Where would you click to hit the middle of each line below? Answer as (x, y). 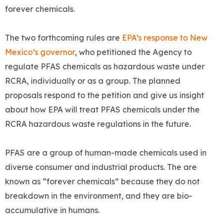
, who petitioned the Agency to (133, 52)
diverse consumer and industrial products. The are (101, 167)
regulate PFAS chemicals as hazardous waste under (105, 67)
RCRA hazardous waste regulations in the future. (100, 124)
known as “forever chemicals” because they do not (102, 182)
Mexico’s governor (40, 52)
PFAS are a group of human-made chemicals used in (106, 153)
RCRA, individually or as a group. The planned (93, 81)
